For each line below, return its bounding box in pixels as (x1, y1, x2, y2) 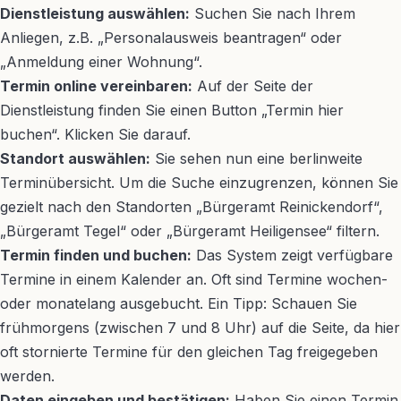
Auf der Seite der (192, 77, 313, 95)
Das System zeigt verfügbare (192, 246, 393, 264)
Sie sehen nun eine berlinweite (150, 149, 363, 167)
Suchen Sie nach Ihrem (190, 4, 355, 22)
